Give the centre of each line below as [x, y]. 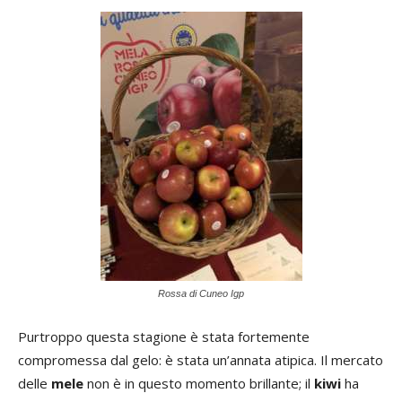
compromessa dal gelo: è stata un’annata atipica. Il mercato [201, 360]
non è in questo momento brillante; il [199, 383]
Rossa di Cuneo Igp [201, 293]
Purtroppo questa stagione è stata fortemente [164, 336]
